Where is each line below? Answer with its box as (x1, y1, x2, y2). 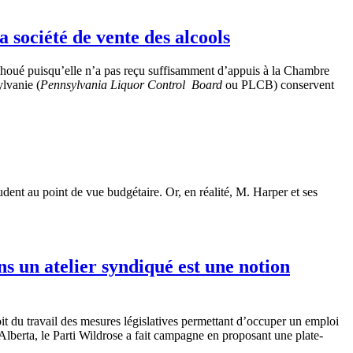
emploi (305, 314, 339, 329)
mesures (80, 314, 121, 329)
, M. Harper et (229, 185, 303, 199)
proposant (222, 329, 271, 343)
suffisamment (148, 63, 214, 77)
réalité (199, 185, 229, 199)
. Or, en (159, 185, 199, 199)
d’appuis (217, 63, 260, 77)
